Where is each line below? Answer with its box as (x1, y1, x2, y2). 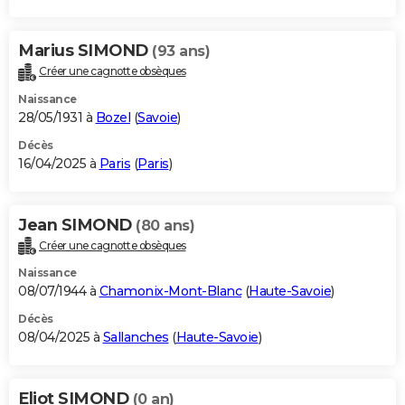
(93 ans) (152, 42, 210, 60)
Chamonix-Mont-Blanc (99, 283, 241, 300)
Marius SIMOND (18, 40, 152, 61)
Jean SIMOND (18, 214, 136, 235)
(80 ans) (136, 216, 194, 234)
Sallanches (102, 329, 169, 346)
